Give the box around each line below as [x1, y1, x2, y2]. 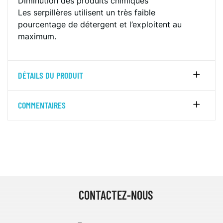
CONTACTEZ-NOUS [78, 188, 153, 202]
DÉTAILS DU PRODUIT [18, 70, 83, 81]
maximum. [18, 31, 56, 41]
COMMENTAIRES [18, 100, 66, 111]
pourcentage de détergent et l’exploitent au [18, 19, 182, 29]
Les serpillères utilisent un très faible [18, 7, 155, 17]
